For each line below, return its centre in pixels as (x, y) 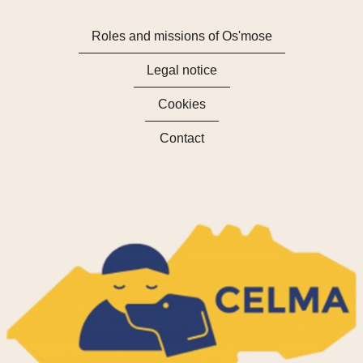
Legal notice (181, 70)
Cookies (181, 104)
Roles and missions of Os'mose (181, 36)
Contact (181, 138)
